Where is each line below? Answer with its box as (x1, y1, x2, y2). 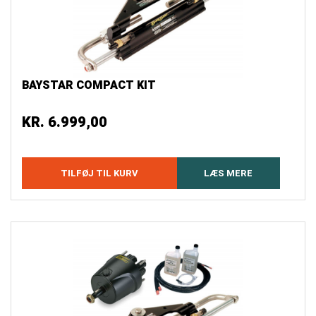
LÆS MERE (204, 166, 253, 181)
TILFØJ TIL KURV (60, 166, 138, 181)
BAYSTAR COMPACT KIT (22, 77, 156, 95)
